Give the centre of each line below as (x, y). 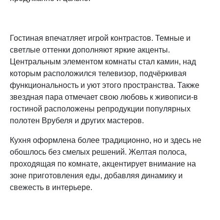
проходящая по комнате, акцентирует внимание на (103, 164)
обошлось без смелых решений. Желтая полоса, (98, 152)
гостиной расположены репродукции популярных (100, 109)
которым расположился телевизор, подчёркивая (98, 74)
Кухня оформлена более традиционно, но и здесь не (106, 140)
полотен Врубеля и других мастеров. (78, 121)
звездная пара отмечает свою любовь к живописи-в (104, 97)
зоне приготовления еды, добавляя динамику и (96, 176)
